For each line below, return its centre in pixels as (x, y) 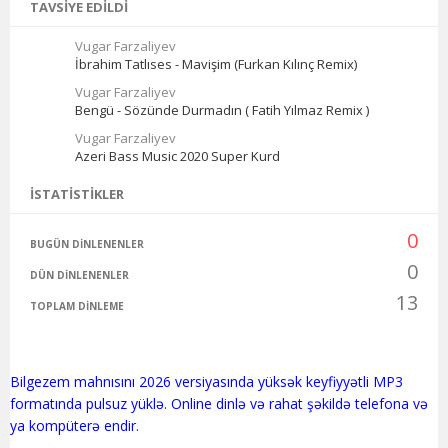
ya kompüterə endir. (74, 425)
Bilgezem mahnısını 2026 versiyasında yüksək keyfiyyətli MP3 (206, 381)
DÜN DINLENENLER (79, 274)
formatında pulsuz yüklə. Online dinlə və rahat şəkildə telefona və (219, 403)
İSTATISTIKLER (77, 193)
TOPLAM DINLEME (77, 305)
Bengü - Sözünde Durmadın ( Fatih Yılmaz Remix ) (222, 109)
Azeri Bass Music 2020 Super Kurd (177, 155)
